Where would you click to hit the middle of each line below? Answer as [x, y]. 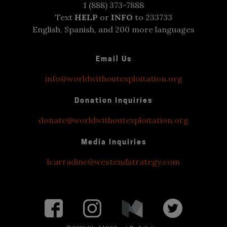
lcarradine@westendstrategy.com [113, 162]
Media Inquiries [113, 143]
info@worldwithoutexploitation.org [113, 79]
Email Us [113, 60]
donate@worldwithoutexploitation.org [113, 120]
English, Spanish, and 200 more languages [113, 30]
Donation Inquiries [113, 101]
